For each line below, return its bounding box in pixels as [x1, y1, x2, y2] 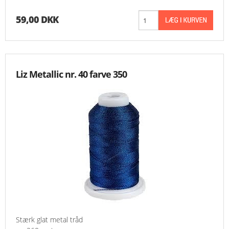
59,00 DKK [16, 13, 58, 26]
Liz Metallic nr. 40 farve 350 [16, 68, 127, 81]
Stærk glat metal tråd [16, 215, 83, 225]
